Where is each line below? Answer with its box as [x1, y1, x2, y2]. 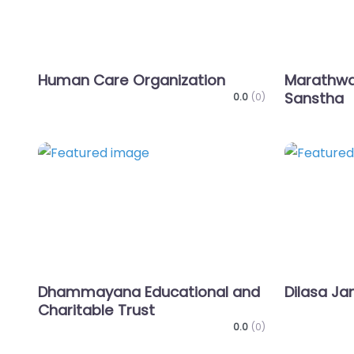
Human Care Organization [38, 70, 225, 91]
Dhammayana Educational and [38, 282, 260, 303]
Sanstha [284, 88, 344, 109]
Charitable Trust [38, 300, 155, 321]
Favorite [250, 153, 314, 176]
